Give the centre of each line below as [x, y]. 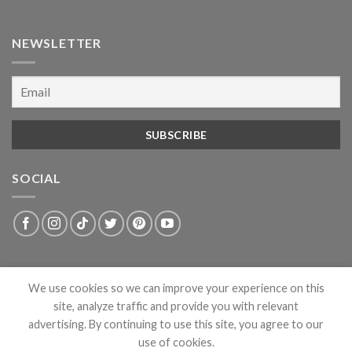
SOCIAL [37, 178]
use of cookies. [176, 342]
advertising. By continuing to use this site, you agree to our [176, 324]
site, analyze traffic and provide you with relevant [176, 306]
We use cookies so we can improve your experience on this [176, 288]
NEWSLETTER [57, 43]
